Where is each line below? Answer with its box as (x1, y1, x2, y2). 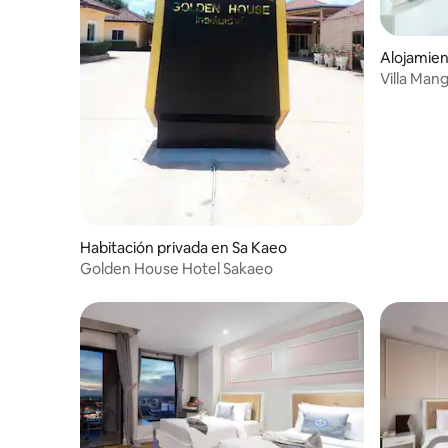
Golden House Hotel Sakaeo (80, 258, 273, 278)
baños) (380, 88, 427, 108)
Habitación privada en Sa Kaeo (80, 237, 287, 257)
